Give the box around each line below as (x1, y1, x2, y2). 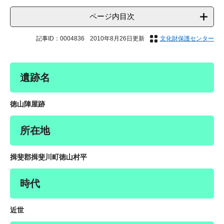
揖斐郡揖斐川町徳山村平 (10, 153, 87, 161)
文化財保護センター (160, 35, 214, 42)
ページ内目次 (89, 12, 134, 21)
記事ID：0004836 (36, 35, 84, 42)
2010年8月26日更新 (90, 35, 144, 42)
